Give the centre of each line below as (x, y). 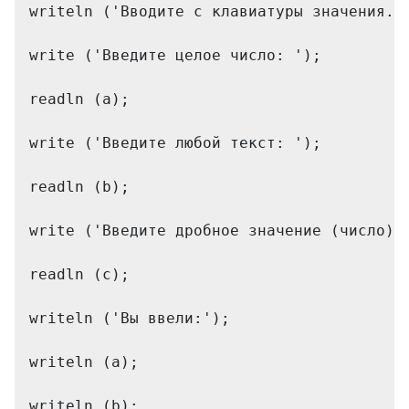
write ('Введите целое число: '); (180, 55)
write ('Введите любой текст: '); (180, 143)
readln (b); (84, 187)
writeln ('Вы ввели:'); (134, 318)
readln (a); (84, 99)
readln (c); (84, 274)
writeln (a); (89, 362)
